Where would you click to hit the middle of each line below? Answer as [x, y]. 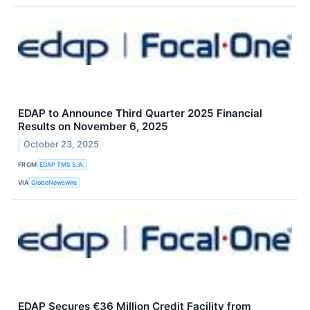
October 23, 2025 [62, 144]
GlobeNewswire [54, 183]
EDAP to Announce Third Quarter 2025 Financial [140, 113]
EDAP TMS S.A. [62, 165]
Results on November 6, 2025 [93, 126]
